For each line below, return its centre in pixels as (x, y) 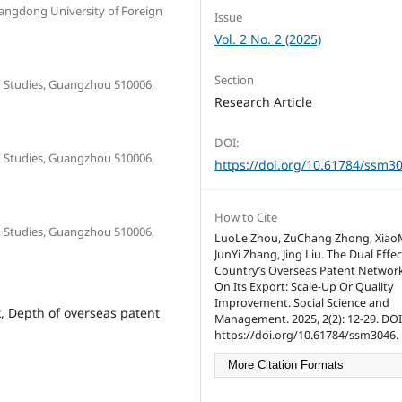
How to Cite (246, 217)
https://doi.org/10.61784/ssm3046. (306, 335)
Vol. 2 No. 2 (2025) (268, 39)
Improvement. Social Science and (302, 302)
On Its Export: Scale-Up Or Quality (304, 286)
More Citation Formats (286, 365)
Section (234, 79)
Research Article (263, 101)
